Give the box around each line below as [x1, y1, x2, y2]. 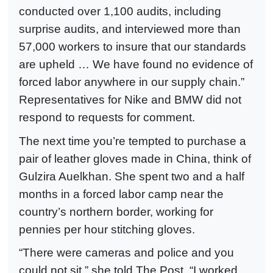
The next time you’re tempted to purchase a [19, 134, 246, 147]
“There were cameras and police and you [19, 246, 234, 260]
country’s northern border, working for [19, 205, 213, 218]
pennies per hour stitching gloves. [19, 222, 195, 236]
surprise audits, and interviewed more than [19, 23, 241, 36]
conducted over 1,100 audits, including [19, 5, 221, 18]
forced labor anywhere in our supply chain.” [19, 76, 244, 89]
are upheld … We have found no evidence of [19, 58, 253, 71]
